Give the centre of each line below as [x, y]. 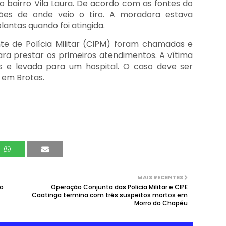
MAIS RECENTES [160, 177]
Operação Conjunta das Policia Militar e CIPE [120, 187]
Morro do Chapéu [161, 203]
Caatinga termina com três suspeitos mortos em [110, 195]
